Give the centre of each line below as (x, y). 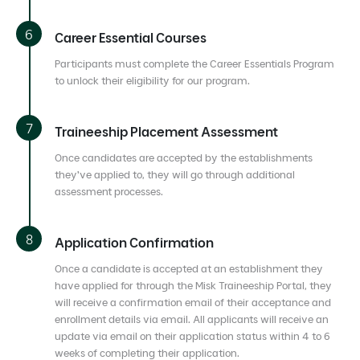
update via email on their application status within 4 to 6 (192, 336)
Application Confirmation (134, 242)
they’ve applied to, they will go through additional (175, 174)
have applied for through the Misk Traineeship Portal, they (193, 285)
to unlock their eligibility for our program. (152, 80)
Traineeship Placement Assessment (166, 131)
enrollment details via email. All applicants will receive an (192, 319)
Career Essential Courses (131, 37)
